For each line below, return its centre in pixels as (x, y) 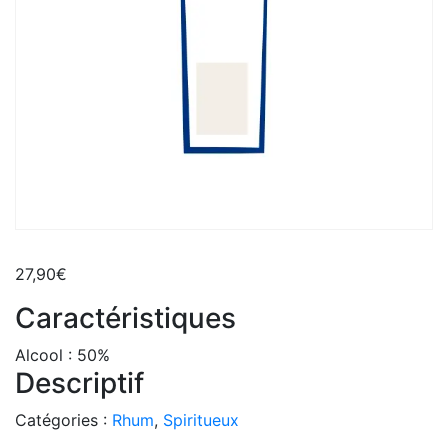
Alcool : (46, 354)
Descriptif (79, 382)
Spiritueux (201, 419)
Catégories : (63, 419)
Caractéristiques (125, 317)
